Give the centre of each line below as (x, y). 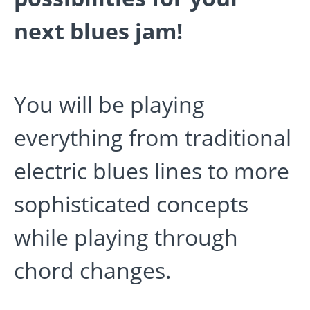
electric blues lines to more (152, 171)
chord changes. (95, 271)
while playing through (126, 237)
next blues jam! (98, 31)
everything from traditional (153, 138)
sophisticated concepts (131, 204)
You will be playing (109, 104)
